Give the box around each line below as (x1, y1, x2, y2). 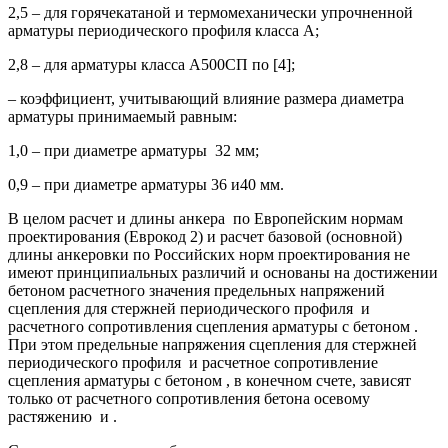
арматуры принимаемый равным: (8, 107, 237, 125)
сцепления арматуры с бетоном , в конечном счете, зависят (8, 371, 411, 389)
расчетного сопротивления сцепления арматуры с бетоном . (8, 317, 418, 335)
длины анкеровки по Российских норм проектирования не (8, 245, 410, 263)
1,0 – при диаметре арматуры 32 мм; (8, 141, 259, 159)
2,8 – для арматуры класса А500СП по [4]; (8, 55, 295, 73)
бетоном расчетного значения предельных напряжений (8, 281, 385, 299)
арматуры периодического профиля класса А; (8, 21, 319, 39)
